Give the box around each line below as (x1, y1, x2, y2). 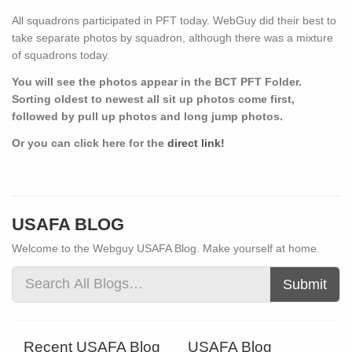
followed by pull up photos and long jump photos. (12, 110, 286, 123)
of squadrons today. (12, 49, 110, 62)
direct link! (167, 137, 228, 150)
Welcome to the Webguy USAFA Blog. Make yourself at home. (12, 241, 320, 255)
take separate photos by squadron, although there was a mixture (12, 31, 333, 45)
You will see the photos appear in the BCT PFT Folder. (12, 75, 302, 89)
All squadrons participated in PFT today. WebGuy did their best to (12, 14, 336, 27)
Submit (283, 276, 327, 292)
